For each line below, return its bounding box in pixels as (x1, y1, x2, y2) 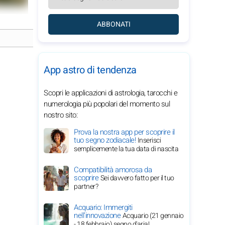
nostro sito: (44, 109, 77, 121)
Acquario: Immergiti (74, 202, 133, 213)
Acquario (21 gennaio (122, 210, 184, 221)
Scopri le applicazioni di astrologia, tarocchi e (44, 87, 177, 98)
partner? (74, 181, 98, 192)
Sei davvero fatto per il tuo (100, 173, 174, 183)
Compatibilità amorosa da (74, 164, 152, 175)
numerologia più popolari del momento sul (44, 98, 170, 109)
